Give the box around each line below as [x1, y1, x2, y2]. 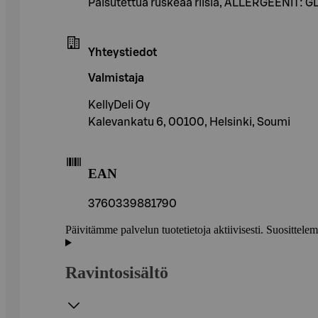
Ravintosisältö [65, 263, 168, 283]
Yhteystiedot [88, 46, 157, 58]
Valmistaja [88, 72, 144, 84]
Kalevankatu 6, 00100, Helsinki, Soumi [88, 116, 290, 128]
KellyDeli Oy [88, 99, 150, 111]
